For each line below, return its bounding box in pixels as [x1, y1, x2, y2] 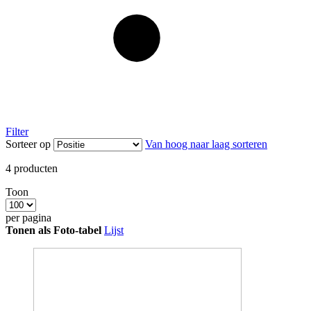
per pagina [6, 212, 51, 224]
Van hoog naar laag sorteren [145, 138, 267, 151]
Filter [6, 126, 28, 138]
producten [11, 162, 58, 175]
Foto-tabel [53, 224, 101, 237]
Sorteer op [6, 138, 51, 151]
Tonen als [6, 224, 51, 237]
